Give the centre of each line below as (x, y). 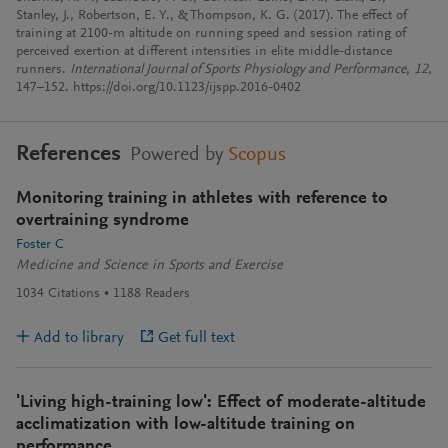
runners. (43, 70)
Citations (74, 294)
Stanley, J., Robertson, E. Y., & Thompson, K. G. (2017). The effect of (211, 16)
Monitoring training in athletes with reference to (202, 199)
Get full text (196, 337)
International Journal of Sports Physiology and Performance (238, 70)
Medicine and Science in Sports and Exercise (149, 266)
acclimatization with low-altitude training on (185, 425)
